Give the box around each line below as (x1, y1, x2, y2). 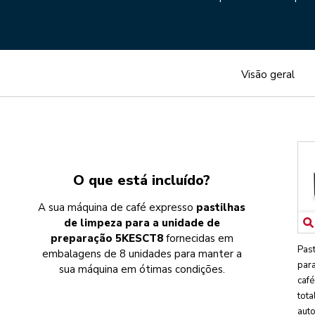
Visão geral (241, 67, 295, 82)
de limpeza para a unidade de (63, 216, 220, 231)
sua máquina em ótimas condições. (58, 262, 225, 277)
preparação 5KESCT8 (50, 231, 166, 246)
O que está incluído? (73, 171, 211, 191)
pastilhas (196, 200, 246, 215)
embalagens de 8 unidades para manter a (41, 247, 242, 262)
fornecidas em (165, 231, 233, 246)
